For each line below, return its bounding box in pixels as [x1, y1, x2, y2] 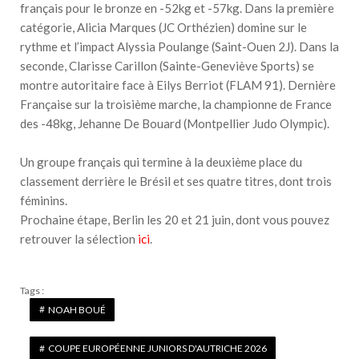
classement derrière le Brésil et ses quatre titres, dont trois [20, 173, 332, 188]
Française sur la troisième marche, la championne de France [20, 96, 332, 111]
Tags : [20, 284, 44, 296]
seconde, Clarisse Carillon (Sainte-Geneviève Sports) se [20, 58, 314, 73]
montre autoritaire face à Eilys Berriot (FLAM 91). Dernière [20, 77, 336, 92]
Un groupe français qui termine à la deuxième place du [20, 154, 302, 169]
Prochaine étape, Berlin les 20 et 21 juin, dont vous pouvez [20, 212, 329, 227]
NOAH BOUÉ [47, 303, 106, 316]
